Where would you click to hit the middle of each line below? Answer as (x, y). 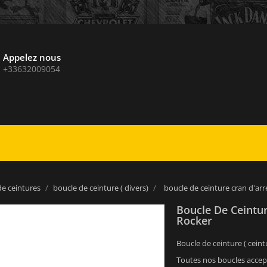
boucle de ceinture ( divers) (100, 187)
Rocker (194, 221)
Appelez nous (32, 57)
